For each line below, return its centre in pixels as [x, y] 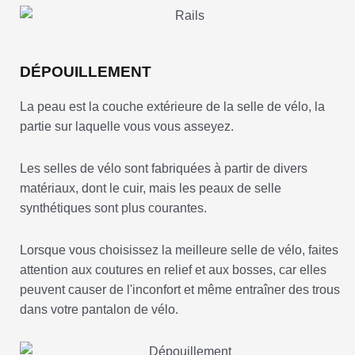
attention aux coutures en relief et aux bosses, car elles [173, 270]
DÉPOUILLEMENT [86, 72]
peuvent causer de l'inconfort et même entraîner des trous [180, 290]
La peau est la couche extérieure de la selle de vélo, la [172, 107]
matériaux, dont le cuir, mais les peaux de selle [151, 189]
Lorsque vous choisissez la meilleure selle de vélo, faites [179, 250]
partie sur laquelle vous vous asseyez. [127, 127]
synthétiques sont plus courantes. [113, 208]
